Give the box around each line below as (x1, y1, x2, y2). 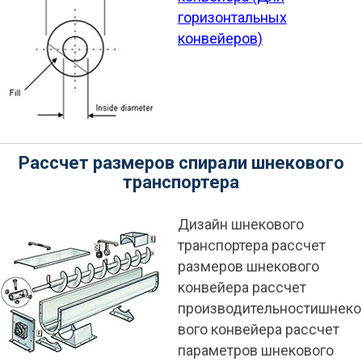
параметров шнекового (178, 342, 334, 359)
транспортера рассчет (178, 237, 326, 254)
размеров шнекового (178, 258, 319, 275)
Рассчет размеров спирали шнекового (18, 153, 344, 173)
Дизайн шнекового (178, 216, 304, 233)
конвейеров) (178, 30, 263, 47)
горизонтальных (178, 9, 287, 26)
